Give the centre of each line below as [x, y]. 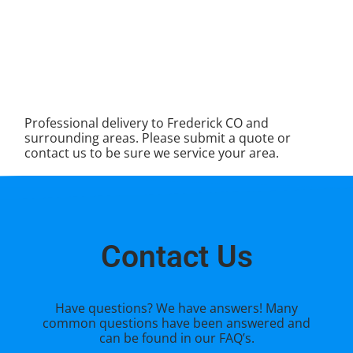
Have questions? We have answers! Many [176, 308]
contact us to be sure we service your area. [152, 153]
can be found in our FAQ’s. [176, 338]
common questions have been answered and [176, 323]
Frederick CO [205, 123]
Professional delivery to [96, 123]
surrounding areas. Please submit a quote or [158, 138]
